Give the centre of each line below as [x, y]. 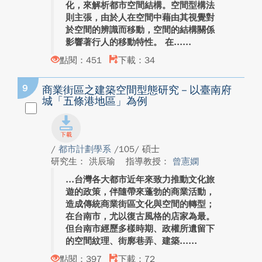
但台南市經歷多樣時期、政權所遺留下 [140, 229]
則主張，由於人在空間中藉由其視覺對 [140, 18]
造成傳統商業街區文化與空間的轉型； [140, 204]
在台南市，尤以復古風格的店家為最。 [140, 216]
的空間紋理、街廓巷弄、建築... [127, 241]
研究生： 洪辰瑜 [85, 161]
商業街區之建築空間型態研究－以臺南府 [137, 90]
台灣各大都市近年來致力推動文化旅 [144, 180]
